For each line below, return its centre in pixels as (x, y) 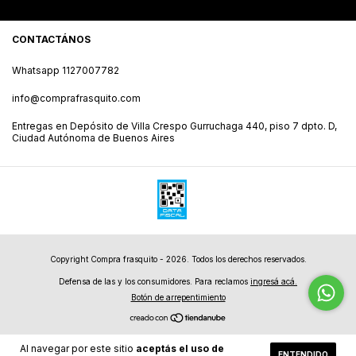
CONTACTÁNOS (51, 39)
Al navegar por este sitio (78, 348)
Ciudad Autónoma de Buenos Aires (93, 138)
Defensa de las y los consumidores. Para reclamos (153, 281)
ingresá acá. (274, 281)
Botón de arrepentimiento (178, 297)
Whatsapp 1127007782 (66, 70)
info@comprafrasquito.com (76, 98)
